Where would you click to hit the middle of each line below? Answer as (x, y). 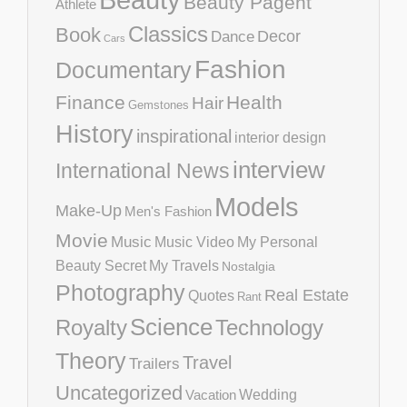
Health (254, 102)
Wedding (268, 394)
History (94, 134)
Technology (269, 327)
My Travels (184, 265)
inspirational (184, 136)
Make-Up (89, 210)
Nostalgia (248, 266)
